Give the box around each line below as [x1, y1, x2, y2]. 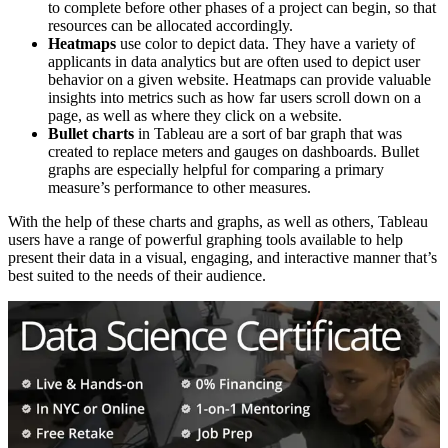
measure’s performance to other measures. [48, 179, 311, 197]
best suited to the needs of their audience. [8, 267, 266, 285]
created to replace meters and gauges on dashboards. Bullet [48, 143, 419, 161]
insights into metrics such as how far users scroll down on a [48, 89, 421, 107]
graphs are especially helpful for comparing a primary [48, 161, 384, 179]
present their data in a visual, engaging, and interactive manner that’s [8, 249, 437, 267]
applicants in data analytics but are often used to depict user [48, 53, 420, 71]
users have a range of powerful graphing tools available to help [8, 231, 403, 249]
